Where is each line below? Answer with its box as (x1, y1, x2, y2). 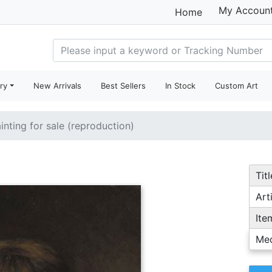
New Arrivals (33, 81, 82, 90)
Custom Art (215, 81, 259, 90)
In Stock (165, 81, 196, 90)
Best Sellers (101, 81, 146, 90)
